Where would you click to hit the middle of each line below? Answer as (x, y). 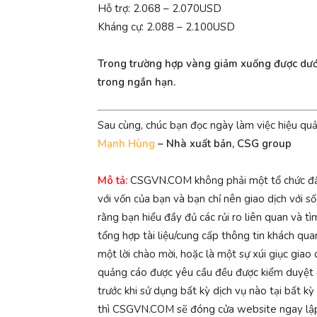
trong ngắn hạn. (137, 82)
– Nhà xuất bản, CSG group (223, 144)
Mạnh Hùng (126, 144)
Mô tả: (113, 181)
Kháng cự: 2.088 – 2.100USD (166, 27)
